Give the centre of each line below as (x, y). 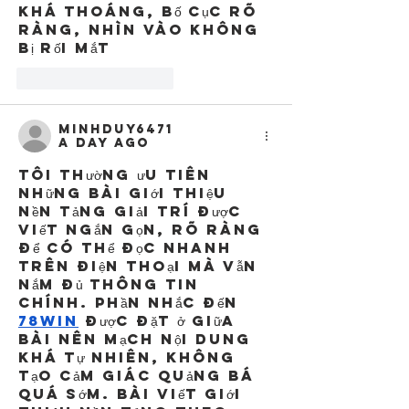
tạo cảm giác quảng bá (140, 375)
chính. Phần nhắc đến (131, 302)
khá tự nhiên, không (130, 357)
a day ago (104, 142)
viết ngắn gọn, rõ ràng (143, 229)
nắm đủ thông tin (112, 283)
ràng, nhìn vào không (142, 29)
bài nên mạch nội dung (138, 338)
